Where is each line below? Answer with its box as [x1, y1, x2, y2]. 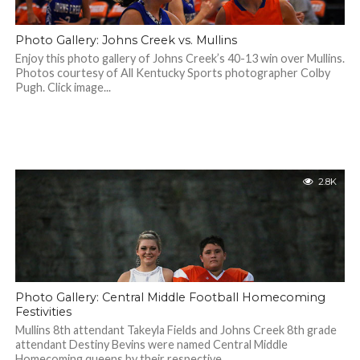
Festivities [14, 305, 72, 319]
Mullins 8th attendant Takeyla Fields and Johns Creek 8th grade [14, 323, 337, 337]
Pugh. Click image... [14, 80, 111, 94]
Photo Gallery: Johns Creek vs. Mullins [14, 33, 237, 47]
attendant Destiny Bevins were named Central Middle [14, 337, 288, 351]
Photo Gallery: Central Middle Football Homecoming [14, 290, 325, 305]
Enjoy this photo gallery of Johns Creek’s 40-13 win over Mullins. [14, 51, 345, 65]
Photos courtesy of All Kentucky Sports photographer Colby [14, 66, 330, 80]
